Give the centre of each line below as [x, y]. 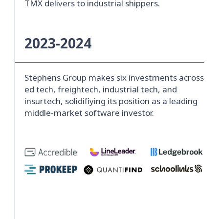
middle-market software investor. [89, 113]
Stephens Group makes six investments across [114, 78]
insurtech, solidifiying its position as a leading [111, 101]
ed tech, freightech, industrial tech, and [101, 89]
